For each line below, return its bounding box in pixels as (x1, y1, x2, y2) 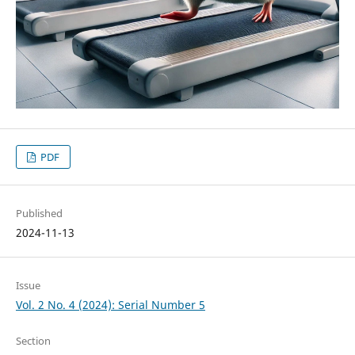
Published (15, 206, 63, 221)
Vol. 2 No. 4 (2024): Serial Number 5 (15, 297, 205, 313)
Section (15, 334, 51, 349)
